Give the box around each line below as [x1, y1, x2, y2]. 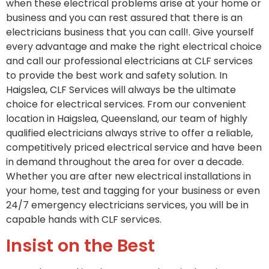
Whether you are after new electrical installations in [6, 169, 251, 183]
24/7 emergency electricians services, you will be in [6, 198, 249, 212]
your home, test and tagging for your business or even [6, 183, 260, 198]
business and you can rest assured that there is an [6, 10, 243, 25]
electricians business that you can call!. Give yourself [6, 25, 254, 39]
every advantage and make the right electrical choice [6, 39, 262, 53]
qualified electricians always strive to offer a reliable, [6, 125, 253, 140]
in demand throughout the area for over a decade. [6, 154, 244, 169]
